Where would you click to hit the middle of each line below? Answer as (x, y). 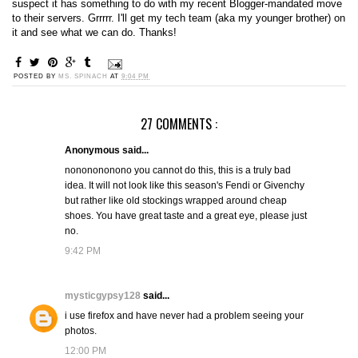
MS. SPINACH (84, 76)
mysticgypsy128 (103, 296)
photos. (80, 331)
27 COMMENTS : (179, 124)
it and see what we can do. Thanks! (94, 32)
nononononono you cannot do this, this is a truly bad (177, 171)
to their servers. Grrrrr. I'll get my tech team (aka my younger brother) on (179, 18)
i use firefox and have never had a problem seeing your (184, 316)
